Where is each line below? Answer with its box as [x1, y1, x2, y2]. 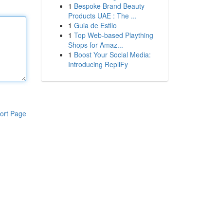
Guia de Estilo [73, 20, 117, 30]
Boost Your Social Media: [73, 50, 151, 59]
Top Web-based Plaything [73, 30, 153, 40]
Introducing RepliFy [68, 59, 128, 69]
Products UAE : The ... [68, 11, 137, 20]
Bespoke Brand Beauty [73, 1, 145, 11]
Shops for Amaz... [68, 40, 123, 50]
